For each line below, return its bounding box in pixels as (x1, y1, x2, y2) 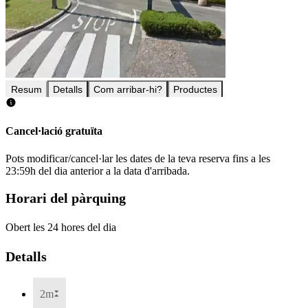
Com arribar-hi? (93, 84, 162, 96)
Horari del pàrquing (5, 190, 126, 206)
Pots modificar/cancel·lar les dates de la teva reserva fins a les (5, 152, 270, 164)
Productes (173, 84, 217, 96)
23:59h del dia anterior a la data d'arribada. (5, 164, 190, 177)
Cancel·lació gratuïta (5, 125, 102, 137)
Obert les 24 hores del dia (5, 221, 116, 233)
